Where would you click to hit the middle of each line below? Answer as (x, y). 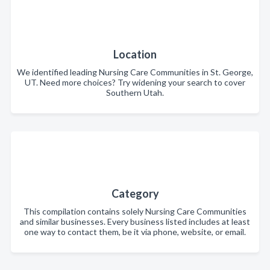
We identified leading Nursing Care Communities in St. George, (135, 72)
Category (135, 193)
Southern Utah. (135, 93)
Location (135, 54)
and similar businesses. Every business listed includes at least (135, 221)
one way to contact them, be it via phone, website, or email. (135, 232)
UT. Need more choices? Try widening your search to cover (135, 82)
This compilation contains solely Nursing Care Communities (135, 211)
